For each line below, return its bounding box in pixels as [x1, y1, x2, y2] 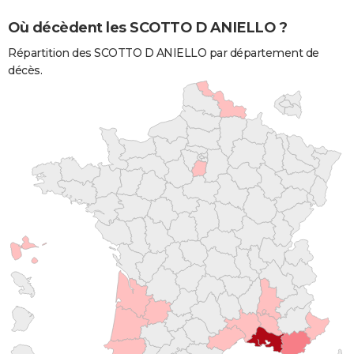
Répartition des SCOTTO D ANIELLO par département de [8, 45, 319, 60]
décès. [8, 62, 42, 77]
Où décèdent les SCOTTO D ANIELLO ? [8, 18, 287, 36]
